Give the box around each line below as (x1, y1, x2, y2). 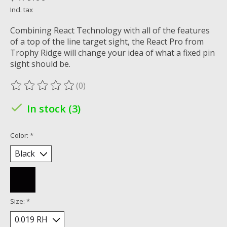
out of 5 (124, 85, 156, 97)
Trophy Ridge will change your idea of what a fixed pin (10, 47, 215, 58)
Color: (10, 130, 30, 140)
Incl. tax (10, 5, 33, 14)
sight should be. (10, 58, 70, 69)
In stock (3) (27, 101, 81, 116)
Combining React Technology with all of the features (10, 24, 210, 36)
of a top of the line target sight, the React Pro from (10, 35, 204, 47)
